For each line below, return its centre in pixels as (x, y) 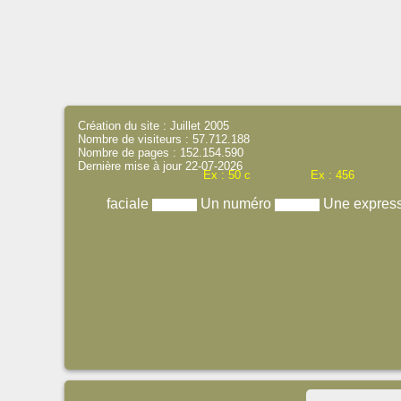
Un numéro (237, 204)
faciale (129, 204)
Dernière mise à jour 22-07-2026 (160, 166)
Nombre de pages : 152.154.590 (161, 153)
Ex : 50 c (227, 175)
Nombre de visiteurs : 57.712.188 (164, 139)
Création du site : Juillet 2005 (154, 126)
